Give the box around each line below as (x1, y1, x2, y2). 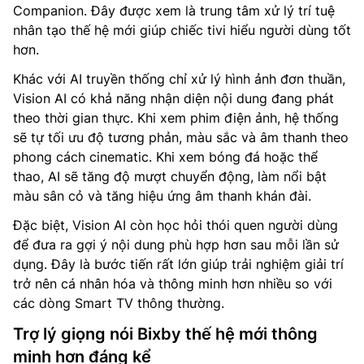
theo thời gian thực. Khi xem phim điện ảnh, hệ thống (13, 110, 339, 127)
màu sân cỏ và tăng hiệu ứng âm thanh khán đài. (13, 188, 311, 205)
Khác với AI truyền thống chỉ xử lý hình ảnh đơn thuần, (13, 71, 345, 88)
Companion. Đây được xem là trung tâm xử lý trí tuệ (13, 2, 335, 19)
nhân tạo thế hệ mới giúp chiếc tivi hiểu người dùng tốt (13, 22, 351, 39)
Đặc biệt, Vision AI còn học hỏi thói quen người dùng (13, 217, 338, 234)
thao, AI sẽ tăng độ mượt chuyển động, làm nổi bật (13, 168, 327, 185)
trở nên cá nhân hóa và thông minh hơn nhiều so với (13, 275, 332, 292)
